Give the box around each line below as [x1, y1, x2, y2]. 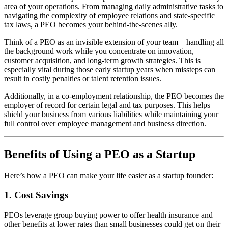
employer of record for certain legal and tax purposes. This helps [4, 100, 210, 109]
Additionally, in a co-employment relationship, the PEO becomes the [4, 91, 224, 100]
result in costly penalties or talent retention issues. [4, 74, 161, 83]
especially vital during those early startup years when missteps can [4, 65, 215, 74]
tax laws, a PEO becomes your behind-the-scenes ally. [4, 20, 178, 29]
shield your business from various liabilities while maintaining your [4, 109, 218, 119]
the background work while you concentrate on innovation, [4, 46, 194, 55]
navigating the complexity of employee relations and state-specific [4, 11, 215, 20]
